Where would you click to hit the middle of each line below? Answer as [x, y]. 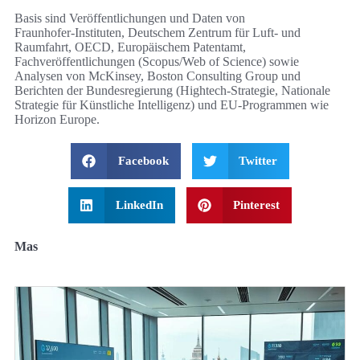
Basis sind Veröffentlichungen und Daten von [130, 18]
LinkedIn [139, 205]
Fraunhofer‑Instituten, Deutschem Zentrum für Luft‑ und [157, 33]
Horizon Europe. [57, 120]
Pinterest [256, 205]
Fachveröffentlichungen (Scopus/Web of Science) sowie [157, 62]
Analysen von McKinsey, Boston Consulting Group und [157, 76]
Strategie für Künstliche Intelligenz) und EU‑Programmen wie [172, 105]
